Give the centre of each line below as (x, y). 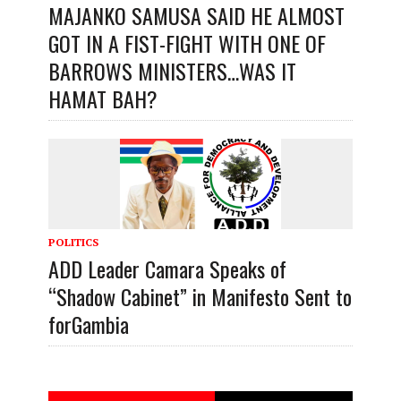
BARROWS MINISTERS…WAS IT (172, 70)
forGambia (88, 324)
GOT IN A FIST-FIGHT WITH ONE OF (187, 43)
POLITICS (73, 242)
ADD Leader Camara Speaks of (167, 268)
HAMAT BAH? (102, 98)
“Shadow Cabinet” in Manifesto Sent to (200, 296)
